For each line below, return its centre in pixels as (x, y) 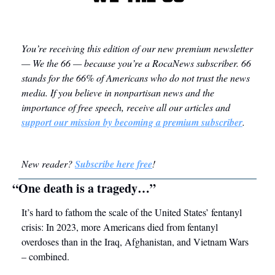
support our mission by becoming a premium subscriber (132, 122)
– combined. (45, 257)
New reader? (48, 164)
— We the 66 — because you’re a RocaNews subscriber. (130, 63)
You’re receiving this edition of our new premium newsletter (137, 48)
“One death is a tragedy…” (84, 188)
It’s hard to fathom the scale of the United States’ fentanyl (132, 212)
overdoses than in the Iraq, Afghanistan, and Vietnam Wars (135, 242)
